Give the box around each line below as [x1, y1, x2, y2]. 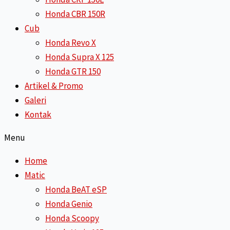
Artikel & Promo [25, 80, 83, 91]
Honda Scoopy [45, 213, 99, 224]
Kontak [25, 109, 51, 120]
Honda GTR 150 [45, 66, 101, 77]
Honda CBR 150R [45, 8, 105, 20]
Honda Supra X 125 [45, 51, 114, 63]
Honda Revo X [45, 37, 96, 48]
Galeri [25, 94, 46, 106]
